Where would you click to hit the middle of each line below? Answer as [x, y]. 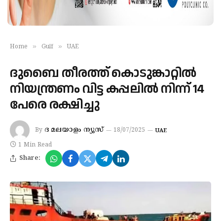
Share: [30, 158]
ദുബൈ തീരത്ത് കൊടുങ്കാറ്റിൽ [103, 73]
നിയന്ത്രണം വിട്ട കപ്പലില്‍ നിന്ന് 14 [107, 89]
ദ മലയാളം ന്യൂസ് [74, 130]
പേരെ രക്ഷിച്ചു [55, 105]
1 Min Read [35, 145]
